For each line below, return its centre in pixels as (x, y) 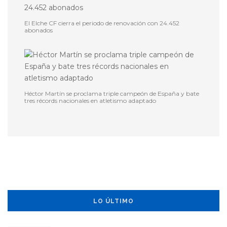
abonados (39, 30)
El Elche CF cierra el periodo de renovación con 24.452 (102, 23)
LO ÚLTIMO (113, 201)
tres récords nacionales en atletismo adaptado (90, 101)
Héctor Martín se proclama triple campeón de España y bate (112, 94)
